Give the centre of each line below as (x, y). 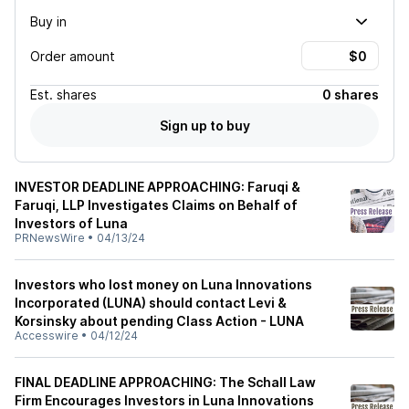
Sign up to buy (204, 125)
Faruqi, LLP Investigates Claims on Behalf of (156, 205)
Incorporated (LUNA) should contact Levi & (151, 303)
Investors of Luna (71, 223)
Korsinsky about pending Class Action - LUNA (159, 321)
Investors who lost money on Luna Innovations (163, 284)
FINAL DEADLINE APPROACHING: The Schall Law (165, 382)
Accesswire (47, 336)
